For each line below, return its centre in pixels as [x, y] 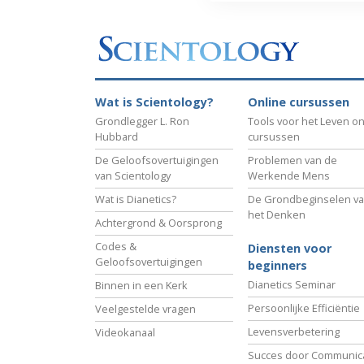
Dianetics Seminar [292, 285]
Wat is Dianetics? [136, 199]
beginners [277, 266]
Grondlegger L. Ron [142, 121]
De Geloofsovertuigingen [157, 160]
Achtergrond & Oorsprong [158, 223]
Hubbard [117, 137]
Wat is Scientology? [154, 102]
